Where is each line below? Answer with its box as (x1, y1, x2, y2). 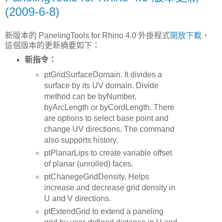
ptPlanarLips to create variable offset (44, 148, 172, 157)
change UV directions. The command (44, 124, 175, 133)
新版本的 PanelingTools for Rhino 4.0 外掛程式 (5, 31, 170, 40)
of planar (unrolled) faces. (44, 159, 134, 168)
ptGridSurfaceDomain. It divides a (44, 70, 163, 79)
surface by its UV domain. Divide (44, 81, 159, 90)
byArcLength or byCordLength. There (44, 103, 175, 111)
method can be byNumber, (44, 92, 137, 101)
